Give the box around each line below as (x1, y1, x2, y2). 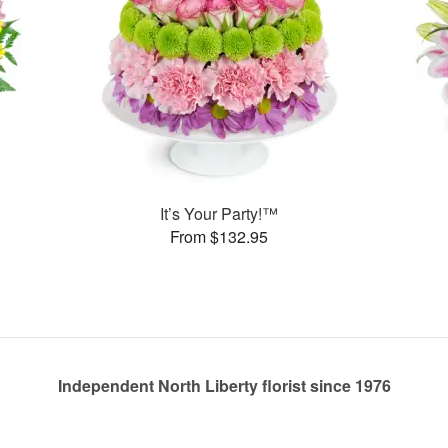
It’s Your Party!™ (160, 201, 279, 225)
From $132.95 (170, 224, 269, 248)
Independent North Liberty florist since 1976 (57, 374, 391, 397)
